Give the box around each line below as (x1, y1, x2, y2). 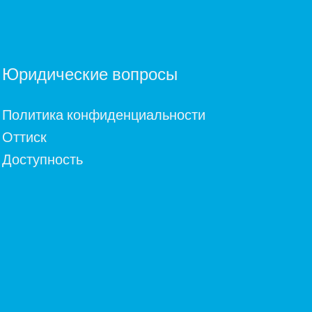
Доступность (2, 151, 84, 168)
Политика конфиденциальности (2, 107, 206, 123)
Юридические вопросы (2, 65, 178, 84)
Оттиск (2, 129, 47, 146)
